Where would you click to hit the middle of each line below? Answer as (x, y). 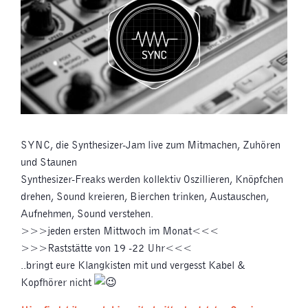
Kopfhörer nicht (57, 283)
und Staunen (49, 162)
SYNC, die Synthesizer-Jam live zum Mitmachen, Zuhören (151, 145)
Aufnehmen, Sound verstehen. (87, 214)
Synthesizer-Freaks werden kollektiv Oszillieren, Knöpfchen (152, 179)
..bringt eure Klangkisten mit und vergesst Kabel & (133, 265)
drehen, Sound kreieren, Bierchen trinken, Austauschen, (145, 197)
